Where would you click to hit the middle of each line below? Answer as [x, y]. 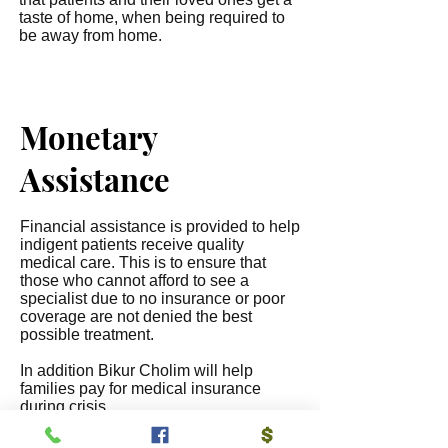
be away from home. [90, 35]
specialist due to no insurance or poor [152, 298]
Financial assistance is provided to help [160, 226]
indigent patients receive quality [132, 244]
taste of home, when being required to [152, 17]
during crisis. [65, 406]
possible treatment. [87, 334]
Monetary [88, 137]
